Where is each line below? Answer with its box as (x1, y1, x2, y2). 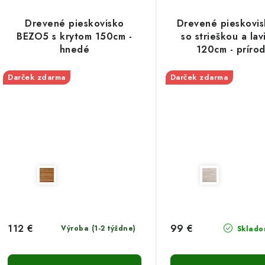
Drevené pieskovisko (25, 16, 124, 30)
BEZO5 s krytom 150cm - (17, 29, 132, 43)
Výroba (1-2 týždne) (61, 223, 136, 234)
